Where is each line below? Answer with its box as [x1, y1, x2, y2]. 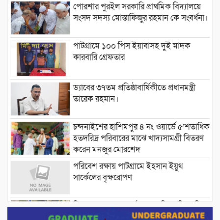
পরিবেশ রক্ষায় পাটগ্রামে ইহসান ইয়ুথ [73, 161, 183, 172]
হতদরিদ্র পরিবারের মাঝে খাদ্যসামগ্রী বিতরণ [73, 133, 204, 144]
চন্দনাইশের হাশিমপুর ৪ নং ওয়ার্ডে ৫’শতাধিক [73, 121, 210, 133]
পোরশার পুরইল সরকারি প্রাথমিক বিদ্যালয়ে [73, 1, 201, 13]
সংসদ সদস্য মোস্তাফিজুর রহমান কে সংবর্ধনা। [73, 12, 208, 24]
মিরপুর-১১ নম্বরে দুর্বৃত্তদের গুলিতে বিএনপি [73, 199, 202, 211]
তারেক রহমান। [73, 93, 119, 105]
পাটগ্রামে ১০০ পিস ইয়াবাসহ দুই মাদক [73, 40, 191, 52]
